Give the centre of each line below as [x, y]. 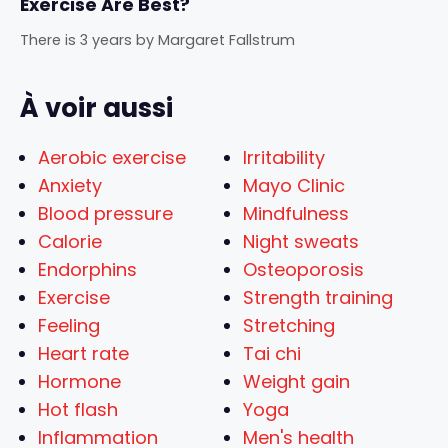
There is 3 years [76, 39]
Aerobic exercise [112, 157]
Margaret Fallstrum [226, 39]
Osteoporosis [303, 269]
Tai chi [272, 353]
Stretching [289, 325]
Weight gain [296, 381]
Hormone [79, 381]
